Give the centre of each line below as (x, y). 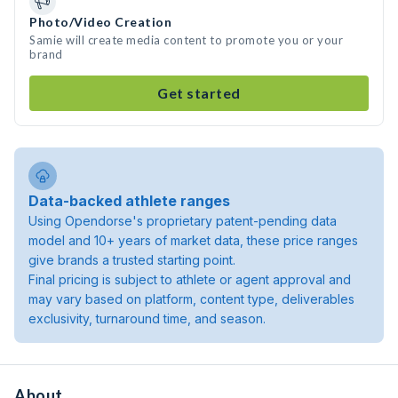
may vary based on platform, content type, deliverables (191, 299)
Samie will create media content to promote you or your (186, 40)
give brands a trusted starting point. (132, 260)
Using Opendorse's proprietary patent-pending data (183, 221)
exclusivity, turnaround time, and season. (147, 318)
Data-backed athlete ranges (129, 201)
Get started (199, 93)
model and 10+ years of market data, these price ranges (193, 240)
